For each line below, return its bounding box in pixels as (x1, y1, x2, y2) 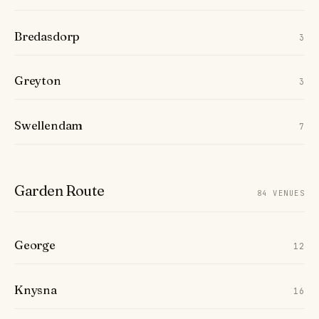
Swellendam (14, 118, 83, 133)
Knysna (14, 282, 57, 297)
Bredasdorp (14, 28, 80, 43)
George (14, 238, 56, 253)
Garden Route (14, 182, 105, 200)
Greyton (14, 73, 61, 88)
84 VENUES (256, 188, 305, 199)
